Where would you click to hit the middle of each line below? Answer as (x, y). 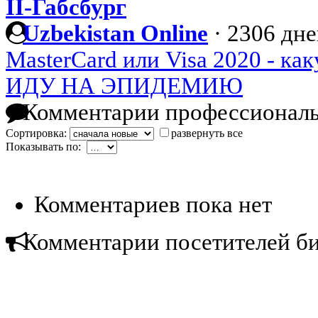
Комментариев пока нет (153, 205)
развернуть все (207, 133)
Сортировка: (38, 133)
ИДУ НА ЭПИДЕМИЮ (124, 86)
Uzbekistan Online (115, 34)
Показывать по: (46, 147)
